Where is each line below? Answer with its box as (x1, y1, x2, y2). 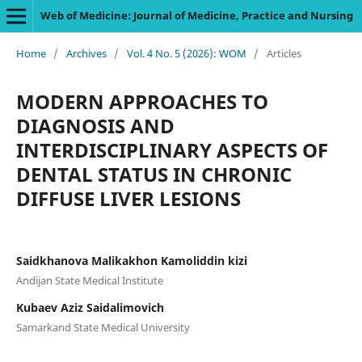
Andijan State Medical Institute (15, 272, 163, 288)
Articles (266, 45, 301, 61)
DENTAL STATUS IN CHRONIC (15, 160, 292, 187)
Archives (65, 45, 107, 61)
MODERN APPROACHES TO (15, 87, 268, 115)
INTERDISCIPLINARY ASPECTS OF (15, 136, 328, 163)
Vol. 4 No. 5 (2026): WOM (126, 45, 246, 61)
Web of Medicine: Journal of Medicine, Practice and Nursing (40, 8, 353, 23)
